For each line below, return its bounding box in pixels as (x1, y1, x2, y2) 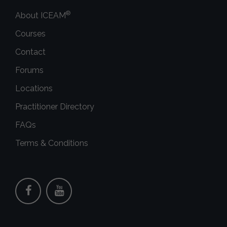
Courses (15, 28, 46, 39)
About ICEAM (15, 10, 66, 20)
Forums (15, 65, 44, 75)
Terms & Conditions (15, 138, 88, 148)
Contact (15, 47, 46, 57)
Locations (15, 83, 53, 93)
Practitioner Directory (15, 101, 94, 111)
